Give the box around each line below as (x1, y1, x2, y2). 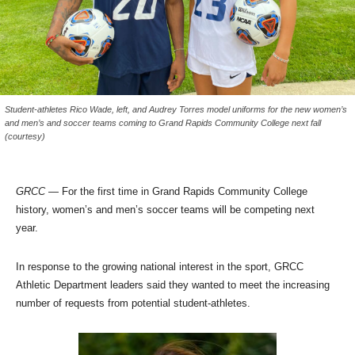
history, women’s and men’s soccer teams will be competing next (16, 203, 315, 216)
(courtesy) (5, 131, 45, 141)
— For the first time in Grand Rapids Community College (48, 185, 307, 197)
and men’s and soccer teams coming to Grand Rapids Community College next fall (5, 117, 321, 128)
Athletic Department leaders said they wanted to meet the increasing (16, 278, 330, 291)
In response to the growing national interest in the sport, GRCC (16, 260, 303, 273)
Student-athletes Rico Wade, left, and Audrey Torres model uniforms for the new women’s (5, 104, 347, 114)
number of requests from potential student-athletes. (16, 296, 250, 309)
